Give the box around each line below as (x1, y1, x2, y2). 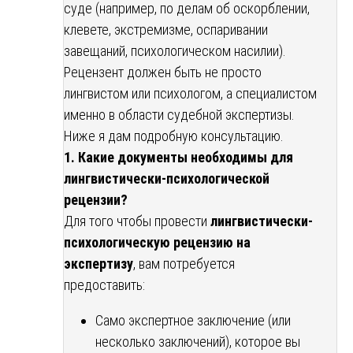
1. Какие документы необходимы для (64, 148, 293, 165)
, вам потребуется (133, 255, 235, 272)
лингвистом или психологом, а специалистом (64, 84, 317, 102)
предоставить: (64, 276, 145, 293)
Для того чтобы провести (64, 212, 210, 229)
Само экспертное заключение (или (95, 311, 291, 329)
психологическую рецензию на (64, 233, 251, 251)
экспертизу (64, 255, 133, 272)
